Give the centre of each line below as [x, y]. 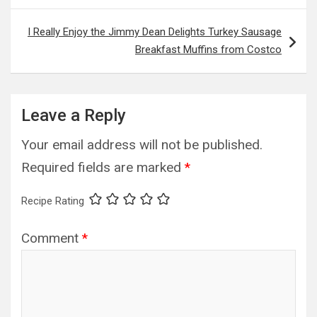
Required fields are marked [103, 168]
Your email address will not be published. [142, 145]
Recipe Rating [53, 201]
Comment [52, 238]
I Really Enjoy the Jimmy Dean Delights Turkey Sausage [155, 32]
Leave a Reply [74, 116]
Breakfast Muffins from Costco [208, 50]
